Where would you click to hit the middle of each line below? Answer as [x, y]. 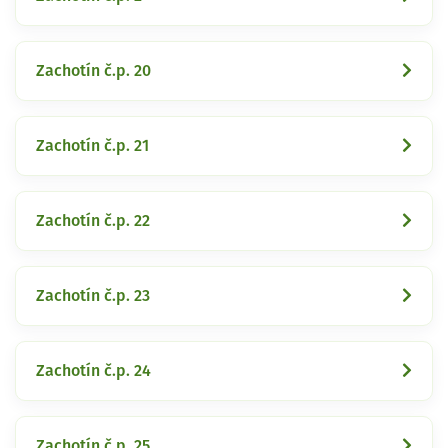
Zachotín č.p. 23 [93, 295]
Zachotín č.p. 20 [93, 70]
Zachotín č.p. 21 [92, 145]
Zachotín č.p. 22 [93, 220]
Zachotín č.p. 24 [93, 370]
